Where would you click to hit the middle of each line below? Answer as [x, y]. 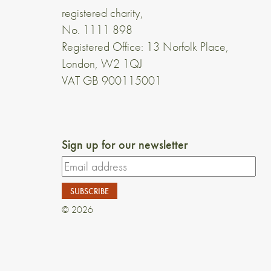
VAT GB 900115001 [112, 80]
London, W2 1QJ [102, 63]
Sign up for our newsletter [125, 144]
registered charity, [103, 12]
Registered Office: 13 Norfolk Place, [145, 46]
